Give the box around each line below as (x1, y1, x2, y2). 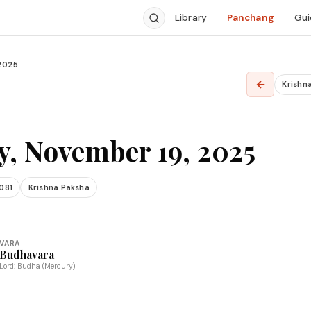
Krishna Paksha (28, 182, 90, 192)
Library (175, 12, 207, 24)
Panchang (226, 12, 274, 24)
